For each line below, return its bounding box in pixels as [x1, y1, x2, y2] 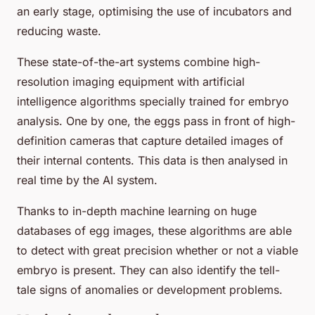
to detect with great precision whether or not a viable [17, 243, 298, 257]
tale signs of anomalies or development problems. [17, 282, 283, 297]
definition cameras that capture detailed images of [17, 133, 283, 148]
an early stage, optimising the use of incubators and [17, 4, 292, 18]
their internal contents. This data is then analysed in [17, 153, 288, 167]
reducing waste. [17, 23, 101, 38]
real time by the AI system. [17, 172, 157, 187]
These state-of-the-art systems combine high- [17, 54, 260, 69]
